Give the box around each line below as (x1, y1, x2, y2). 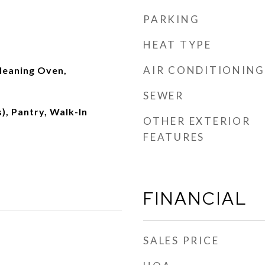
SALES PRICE (143, 234, 219, 247)
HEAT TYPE (143, 38, 212, 51)
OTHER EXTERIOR (143, 115, 251, 127)
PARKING (143, 13, 200, 25)
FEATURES (143, 131, 205, 143)
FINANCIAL (143, 187, 247, 210)
